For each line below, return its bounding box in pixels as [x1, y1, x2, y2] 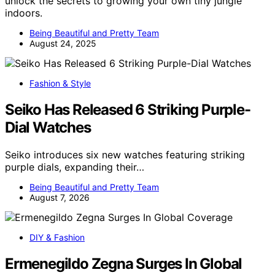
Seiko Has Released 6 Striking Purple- [5, 101, 250, 119]
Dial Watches [5, 118, 91, 137]
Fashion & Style [29, 78, 91, 89]
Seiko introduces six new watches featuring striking [5, 149, 245, 161]
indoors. [5, 7, 42, 20]
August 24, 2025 [29, 38, 96, 49]
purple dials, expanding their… [5, 161, 144, 174]
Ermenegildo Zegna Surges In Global [5, 255, 242, 273]
